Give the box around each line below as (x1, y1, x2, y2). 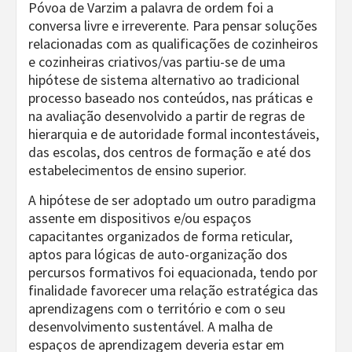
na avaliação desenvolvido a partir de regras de (28, 107, 305, 125)
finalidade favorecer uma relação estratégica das (28, 281, 318, 299)
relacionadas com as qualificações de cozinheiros (28, 35, 318, 53)
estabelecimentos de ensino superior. (28, 161, 247, 179)
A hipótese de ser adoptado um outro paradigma (28, 191, 316, 209)
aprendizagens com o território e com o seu (28, 299, 285, 317)
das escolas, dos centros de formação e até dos (28, 143, 311, 161)
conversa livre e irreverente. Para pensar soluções (28, 16, 317, 35)
